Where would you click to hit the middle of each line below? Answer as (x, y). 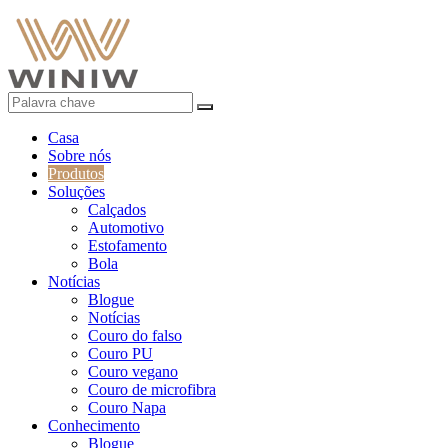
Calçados (117, 209)
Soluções (76, 191)
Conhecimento (94, 425)
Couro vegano (133, 371)
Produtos (76, 173)
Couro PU (120, 353)
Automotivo (126, 227)
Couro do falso (135, 335)
